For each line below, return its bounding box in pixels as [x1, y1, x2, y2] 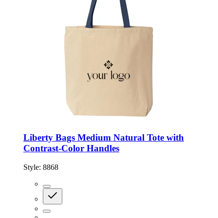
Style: [23, 163, 43, 171]
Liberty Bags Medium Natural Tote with [23, 132, 184, 143]
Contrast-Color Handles [23, 143, 119, 154]
